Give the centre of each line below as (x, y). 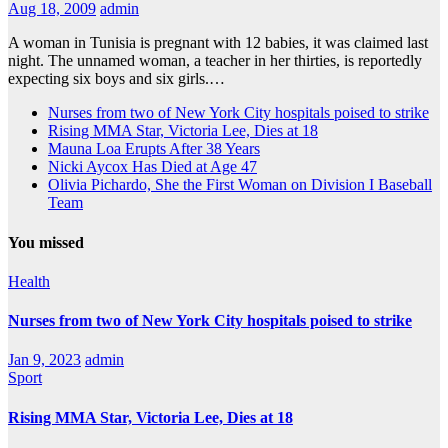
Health (29, 281)
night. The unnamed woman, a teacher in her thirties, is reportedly (215, 61)
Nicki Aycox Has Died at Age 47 (152, 167)
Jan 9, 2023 (44, 360)
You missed (46, 242)
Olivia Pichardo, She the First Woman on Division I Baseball (240, 185)
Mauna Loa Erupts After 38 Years (154, 149)
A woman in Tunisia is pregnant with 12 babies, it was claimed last (218, 43)
